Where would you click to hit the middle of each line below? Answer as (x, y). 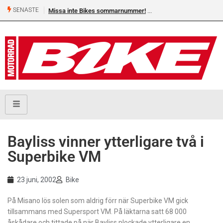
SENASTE (25, 10)
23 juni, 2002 (37, 180)
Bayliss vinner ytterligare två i (106, 142)
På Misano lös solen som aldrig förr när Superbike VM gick (98, 201)
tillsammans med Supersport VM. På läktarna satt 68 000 (97, 212)
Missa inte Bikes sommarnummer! (97, 11)
